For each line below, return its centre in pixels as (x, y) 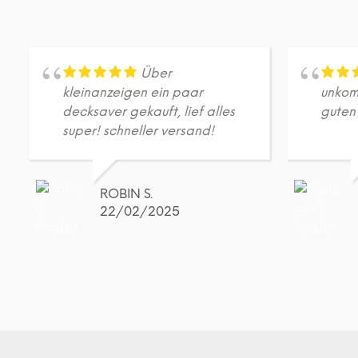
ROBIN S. (126, 194)
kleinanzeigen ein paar (133, 93)
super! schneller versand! (138, 131)
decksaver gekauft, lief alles (149, 112)
